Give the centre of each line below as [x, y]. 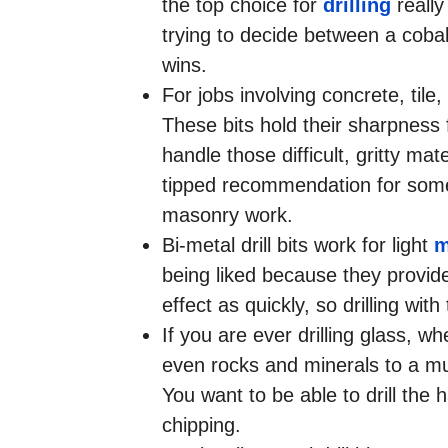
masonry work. [227, 214]
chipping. [201, 424]
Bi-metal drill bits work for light [298, 244]
